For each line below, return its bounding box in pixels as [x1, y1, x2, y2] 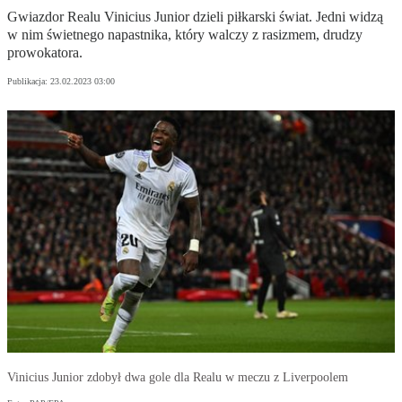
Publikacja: [7, 76, 50, 87]
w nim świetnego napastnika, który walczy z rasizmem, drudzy [7, 27, 363, 43]
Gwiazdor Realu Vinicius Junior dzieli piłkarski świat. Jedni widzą [7, 9, 383, 25]
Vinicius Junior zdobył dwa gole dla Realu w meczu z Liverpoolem [7, 371, 348, 385]
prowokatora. [7, 45, 83, 61]
